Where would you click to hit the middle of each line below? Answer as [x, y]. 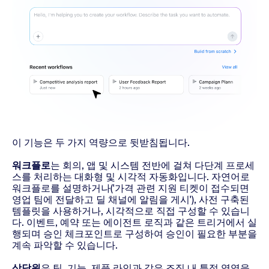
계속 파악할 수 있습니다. [65, 246]
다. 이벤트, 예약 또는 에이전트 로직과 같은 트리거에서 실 [134, 223]
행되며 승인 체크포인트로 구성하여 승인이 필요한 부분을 [134, 234]
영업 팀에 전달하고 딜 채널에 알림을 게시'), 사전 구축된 [131, 200]
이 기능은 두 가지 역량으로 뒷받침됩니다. [101, 143]
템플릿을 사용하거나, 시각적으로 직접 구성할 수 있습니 [131, 211]
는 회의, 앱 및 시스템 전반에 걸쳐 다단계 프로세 [153, 166]
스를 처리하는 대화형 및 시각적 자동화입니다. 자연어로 [131, 177]
